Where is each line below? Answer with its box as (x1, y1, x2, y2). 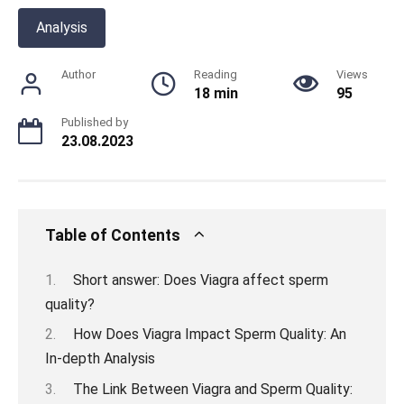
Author (61, 67, 96, 81)
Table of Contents (45, 225, 180, 244)
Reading (194, 67, 237, 81)
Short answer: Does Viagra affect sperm (72, 271, 328, 289)
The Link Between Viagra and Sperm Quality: (72, 380, 353, 398)
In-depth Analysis (45, 350, 155, 368)
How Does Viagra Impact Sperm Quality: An (72, 326, 346, 344)
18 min (194, 84, 238, 102)
